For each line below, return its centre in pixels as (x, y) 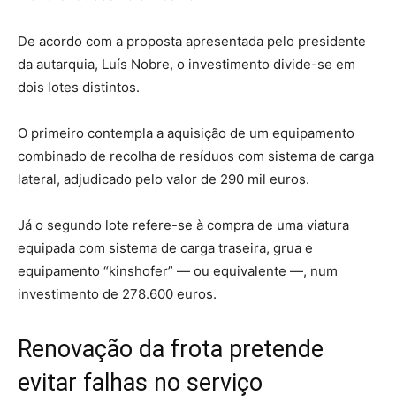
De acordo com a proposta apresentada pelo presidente (192, 41)
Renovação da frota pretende (171, 349)
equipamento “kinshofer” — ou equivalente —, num (178, 270)
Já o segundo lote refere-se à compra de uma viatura (183, 225)
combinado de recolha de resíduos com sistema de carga (196, 156)
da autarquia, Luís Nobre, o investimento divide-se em (187, 64)
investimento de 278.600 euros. (117, 293)
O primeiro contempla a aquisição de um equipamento (186, 133)
